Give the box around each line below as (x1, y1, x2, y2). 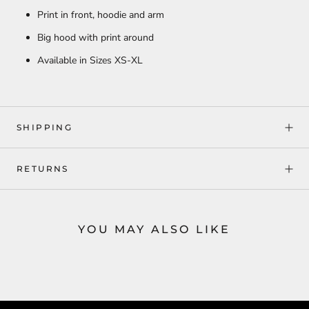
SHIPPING (17, 122, 73, 133)
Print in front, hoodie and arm (37, 8, 164, 22)
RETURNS (17, 163, 69, 175)
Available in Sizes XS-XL (37, 54, 143, 68)
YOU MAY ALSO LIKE (78, 223, 231, 237)
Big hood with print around (37, 31, 154, 45)
